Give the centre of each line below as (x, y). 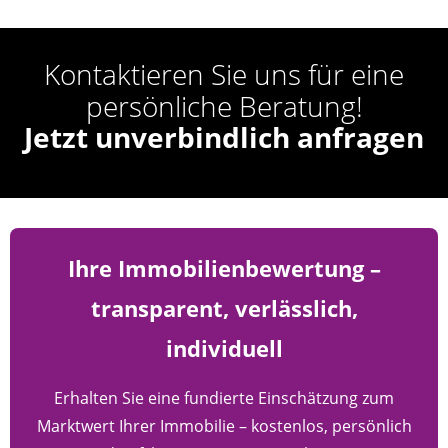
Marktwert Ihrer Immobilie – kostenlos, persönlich (224, 426)
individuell (224, 348)
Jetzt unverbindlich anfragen (224, 137)
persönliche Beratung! (224, 106)
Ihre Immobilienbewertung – (224, 268)
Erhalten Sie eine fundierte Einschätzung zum (224, 398)
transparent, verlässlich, (224, 308)
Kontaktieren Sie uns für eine (224, 74)
